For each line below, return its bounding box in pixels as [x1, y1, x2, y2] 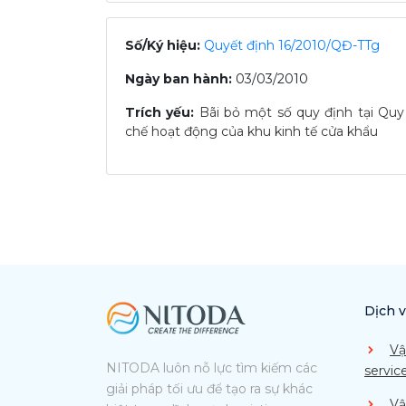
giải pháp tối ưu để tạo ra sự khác [106, 380, 313, 397]
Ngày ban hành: [125, 71, 232, 87]
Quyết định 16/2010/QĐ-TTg [204, 37, 380, 53]
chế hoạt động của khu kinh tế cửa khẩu [125, 123, 378, 140]
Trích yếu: [125, 104, 195, 121]
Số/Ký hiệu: [125, 37, 200, 53]
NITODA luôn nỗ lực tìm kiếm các [106, 359, 317, 376]
